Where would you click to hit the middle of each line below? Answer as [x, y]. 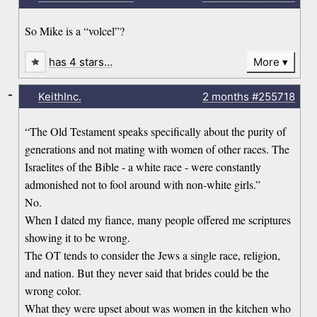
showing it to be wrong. [78, 237]
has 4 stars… [81, 62]
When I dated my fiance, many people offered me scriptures [158, 219]
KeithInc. [59, 96]
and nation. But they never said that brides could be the [147, 272]
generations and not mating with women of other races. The [157, 149]
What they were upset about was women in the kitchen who [158, 308]
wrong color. [53, 290]
